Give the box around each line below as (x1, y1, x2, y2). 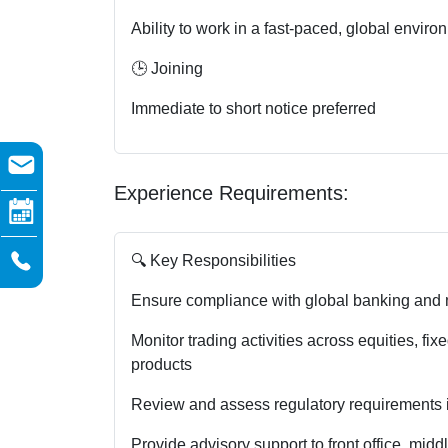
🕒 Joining (131, 59, 203, 77)
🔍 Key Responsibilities (131, 251, 296, 269)
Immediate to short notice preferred (131, 99, 376, 117)
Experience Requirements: (114, 181, 349, 204)
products (131, 355, 192, 373)
